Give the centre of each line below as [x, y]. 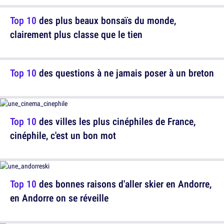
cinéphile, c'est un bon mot [63, 135]
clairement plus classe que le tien [76, 34]
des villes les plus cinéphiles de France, [116, 121]
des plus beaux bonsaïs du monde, [106, 20]
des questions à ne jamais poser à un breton [125, 73]
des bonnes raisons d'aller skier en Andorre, [124, 184]
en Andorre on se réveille [59, 198]
